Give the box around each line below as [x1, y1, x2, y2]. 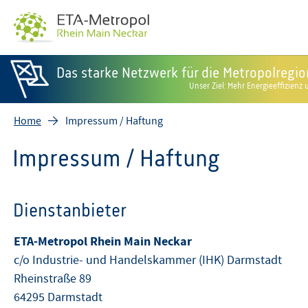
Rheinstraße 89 [14, 271, 91, 287]
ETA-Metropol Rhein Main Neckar [14, 233, 192, 251]
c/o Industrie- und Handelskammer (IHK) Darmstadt [14, 252, 282, 269]
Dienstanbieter [12, 199, 126, 221]
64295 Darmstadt [14, 289, 102, 306]
